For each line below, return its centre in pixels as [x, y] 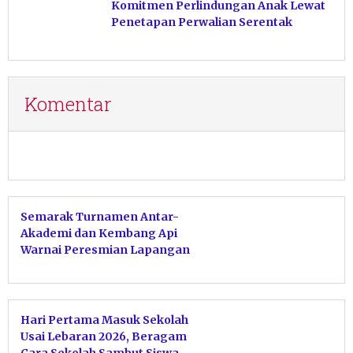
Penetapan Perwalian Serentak [202, 22]
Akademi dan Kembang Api [99, 234]
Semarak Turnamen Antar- [100, 217]
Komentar [68, 104]
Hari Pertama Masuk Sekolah [104, 320]
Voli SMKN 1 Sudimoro [83, 267]
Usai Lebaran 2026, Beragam [104, 337]
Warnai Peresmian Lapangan [105, 250]
